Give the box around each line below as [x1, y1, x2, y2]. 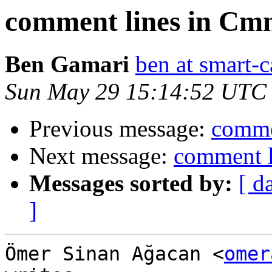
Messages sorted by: [29, 170, 233, 197]
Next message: [29, 143, 174, 169]
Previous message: [29, 115, 211, 142]
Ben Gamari [5, 51, 129, 78]
